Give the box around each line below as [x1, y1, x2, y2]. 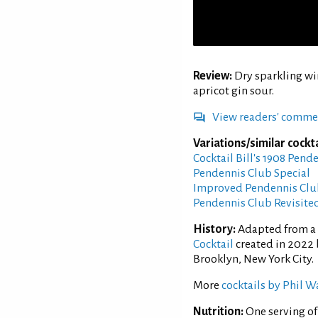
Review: [193, 69, 232, 82]
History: [193, 222, 236, 236]
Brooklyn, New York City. [193, 252, 314, 265]
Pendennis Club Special [193, 166, 310, 180]
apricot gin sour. [193, 84, 274, 97]
